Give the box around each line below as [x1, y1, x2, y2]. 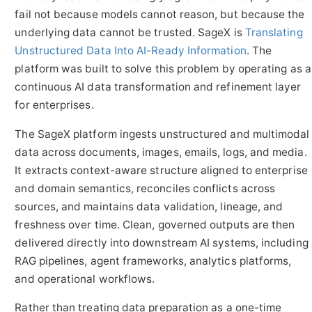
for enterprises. [15, 98, 94, 112]
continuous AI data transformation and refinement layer [15, 80, 302, 94]
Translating [244, 26, 303, 40]
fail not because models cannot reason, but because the [15, 8, 305, 22]
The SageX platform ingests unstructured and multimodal [15, 127, 310, 141]
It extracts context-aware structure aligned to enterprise [15, 163, 308, 177]
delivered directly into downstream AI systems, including [15, 235, 309, 249]
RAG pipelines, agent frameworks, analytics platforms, [15, 253, 292, 267]
